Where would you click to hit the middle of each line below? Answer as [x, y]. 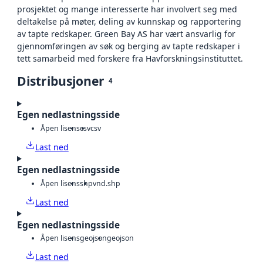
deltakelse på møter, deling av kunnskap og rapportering [129, 22]
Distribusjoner [61, 81]
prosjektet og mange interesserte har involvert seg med [127, 9]
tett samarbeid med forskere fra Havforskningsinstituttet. [130, 59]
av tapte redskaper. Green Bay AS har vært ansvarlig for [126, 34]
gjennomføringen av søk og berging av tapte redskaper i [129, 46]
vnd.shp [107, 183]
